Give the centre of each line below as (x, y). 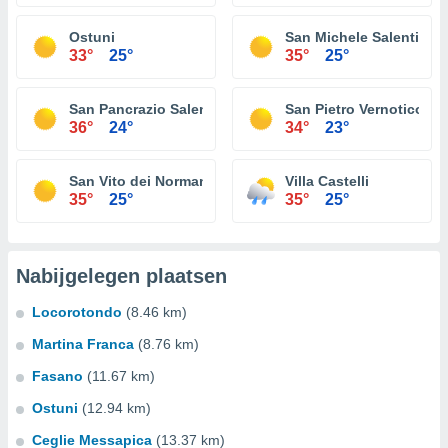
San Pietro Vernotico (354, 109)
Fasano (57, 376)
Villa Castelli (327, 181)
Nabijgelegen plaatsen (121, 276)
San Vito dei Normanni (145, 181)
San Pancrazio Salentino (152, 109)
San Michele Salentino (361, 37)
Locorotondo (77, 312)
